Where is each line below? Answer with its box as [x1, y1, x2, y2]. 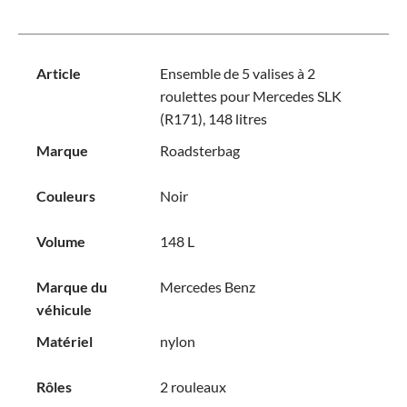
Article [36, 65, 81, 82]
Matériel [36, 333, 93, 350]
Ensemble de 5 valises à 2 [159, 65, 315, 82]
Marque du [36, 278, 107, 295]
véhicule [36, 301, 92, 318]
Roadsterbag [159, 142, 240, 159]
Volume [36, 233, 85, 250]
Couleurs [36, 187, 95, 204]
